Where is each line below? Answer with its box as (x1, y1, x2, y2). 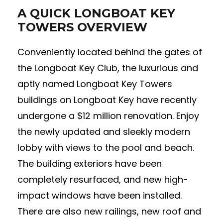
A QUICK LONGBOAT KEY (17, 6, 175, 20)
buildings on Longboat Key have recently (17, 94, 197, 106)
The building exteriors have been (17, 157, 162, 170)
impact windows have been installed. (17, 189, 182, 202)
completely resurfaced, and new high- (17, 173, 188, 186)
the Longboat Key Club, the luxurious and (17, 62, 198, 74)
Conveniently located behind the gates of (17, 46, 202, 58)
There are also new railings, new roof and (17, 205, 201, 218)
